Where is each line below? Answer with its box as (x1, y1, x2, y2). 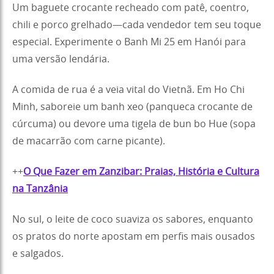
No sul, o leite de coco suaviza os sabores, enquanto (12, 214, 253, 224)
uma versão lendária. (12, 54, 109, 64)
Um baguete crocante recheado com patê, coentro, (12, 2, 249, 13)
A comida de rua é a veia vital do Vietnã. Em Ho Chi (12, 84, 245, 95)
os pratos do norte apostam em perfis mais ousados (12, 231, 255, 242)
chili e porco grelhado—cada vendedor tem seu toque (12, 20, 261, 30)
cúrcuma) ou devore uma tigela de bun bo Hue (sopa (12, 119, 256, 129)
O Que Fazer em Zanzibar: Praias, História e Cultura (23, 166, 259, 177)
